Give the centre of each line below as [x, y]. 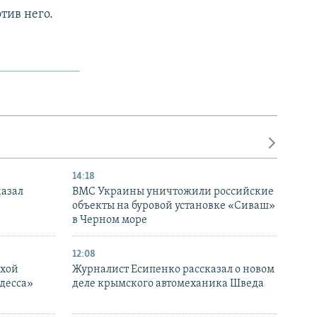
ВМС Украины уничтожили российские [173, 192]
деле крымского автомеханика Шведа [168, 284]
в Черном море [110, 220]
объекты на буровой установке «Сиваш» [174, 206]
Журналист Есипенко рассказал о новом [173, 270]
